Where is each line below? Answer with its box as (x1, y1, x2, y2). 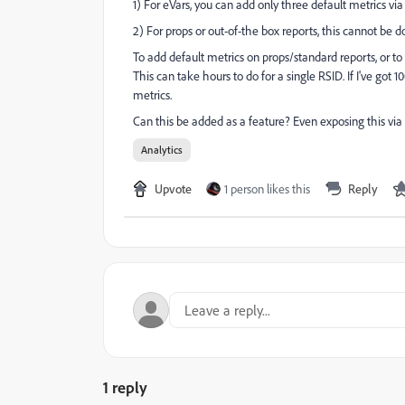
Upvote (155, 181, 192, 196)
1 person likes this (224, 181, 310, 197)
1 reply (103, 377, 147, 397)
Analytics (141, 143, 183, 156)
